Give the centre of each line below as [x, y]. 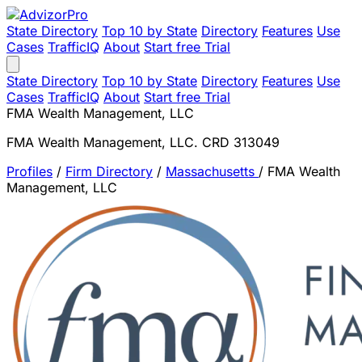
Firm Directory [109, 171]
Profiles [29, 171]
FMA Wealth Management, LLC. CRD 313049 [143, 142]
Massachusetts [212, 171]
